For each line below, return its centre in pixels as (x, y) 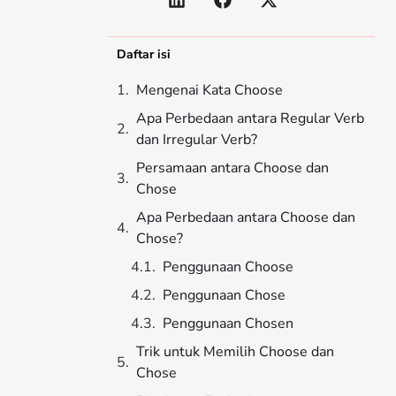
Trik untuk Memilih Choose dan (235, 352)
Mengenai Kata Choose (209, 91)
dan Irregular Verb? (197, 140)
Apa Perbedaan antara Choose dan (246, 218)
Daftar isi (144, 55)
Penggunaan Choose (228, 267)
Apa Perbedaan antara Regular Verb (250, 119)
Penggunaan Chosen (228, 324)
